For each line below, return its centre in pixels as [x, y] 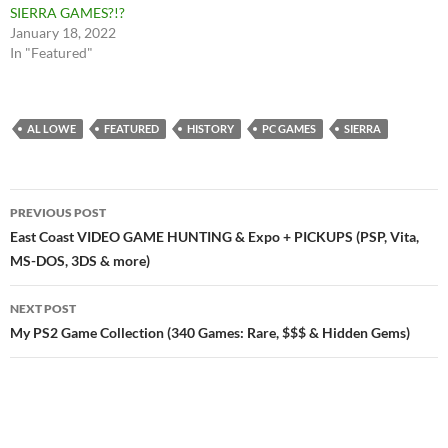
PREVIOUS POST [58, 213]
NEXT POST [43, 309]
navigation [71, 240]
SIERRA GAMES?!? [67, 13]
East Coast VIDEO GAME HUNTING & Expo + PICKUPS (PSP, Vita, [214, 237]
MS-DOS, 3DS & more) [80, 261]
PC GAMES [289, 129]
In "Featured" [51, 53]
